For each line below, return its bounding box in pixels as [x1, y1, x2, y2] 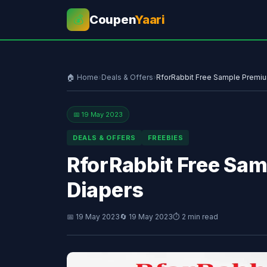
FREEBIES [147, 133, 184, 142]
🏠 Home [67, 73, 98, 82]
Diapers [67, 178, 144, 202]
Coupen [89, 13, 135, 27]
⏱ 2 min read [173, 212, 218, 221]
